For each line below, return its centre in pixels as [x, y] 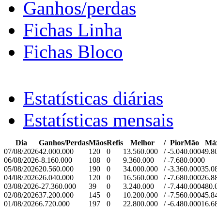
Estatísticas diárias [93, 98]
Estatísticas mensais [98, 120]
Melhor [142, 143]
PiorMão [184, 143]
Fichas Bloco [73, 52]
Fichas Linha [73, 30]
